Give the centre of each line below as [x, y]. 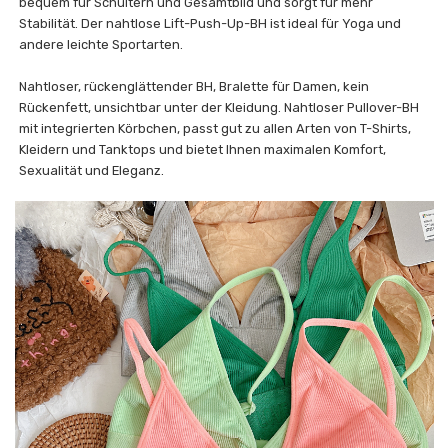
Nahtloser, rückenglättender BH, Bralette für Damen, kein [194, 86]
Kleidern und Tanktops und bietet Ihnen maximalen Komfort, [203, 149]
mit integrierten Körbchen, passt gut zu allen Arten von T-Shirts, [215, 128]
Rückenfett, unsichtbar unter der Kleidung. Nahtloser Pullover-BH [219, 107]
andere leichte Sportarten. [101, 44]
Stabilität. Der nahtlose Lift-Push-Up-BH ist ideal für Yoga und [210, 23]
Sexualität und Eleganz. [92, 170]
